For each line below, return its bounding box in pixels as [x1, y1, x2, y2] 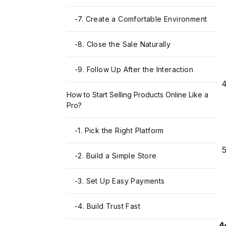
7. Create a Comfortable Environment [78, 15, 207, 24]
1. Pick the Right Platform [78, 126, 164, 135]
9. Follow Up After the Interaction [78, 65, 194, 74]
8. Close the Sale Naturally [78, 40, 171, 49]
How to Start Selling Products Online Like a [67, 90, 208, 99]
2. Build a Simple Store [78, 151, 157, 160]
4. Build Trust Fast [78, 202, 141, 211]
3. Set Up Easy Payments [78, 177, 165, 186]
